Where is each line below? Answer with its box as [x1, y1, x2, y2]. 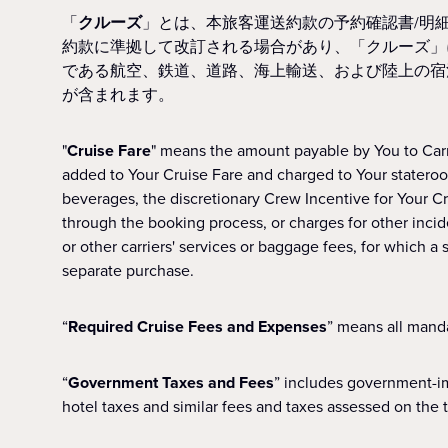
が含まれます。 [62, 83, 174, 106]
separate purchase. [62, 259, 198, 282]
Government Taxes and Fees [68, 371, 274, 394]
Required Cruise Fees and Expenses [68, 315, 327, 338]
